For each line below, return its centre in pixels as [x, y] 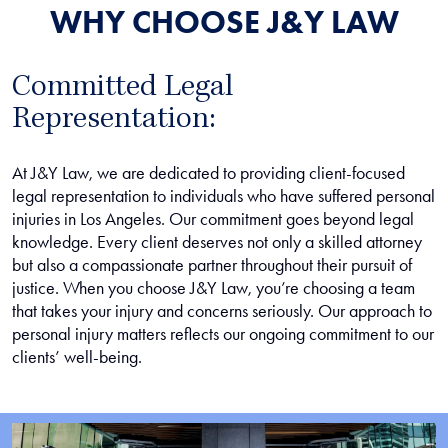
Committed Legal [122, 89]
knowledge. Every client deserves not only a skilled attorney [217, 242]
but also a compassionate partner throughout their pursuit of [212, 265]
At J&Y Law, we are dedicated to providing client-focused [208, 173]
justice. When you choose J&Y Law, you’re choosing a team [213, 288]
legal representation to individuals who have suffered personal [223, 196]
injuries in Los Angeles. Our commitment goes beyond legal [213, 219]
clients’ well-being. [77, 357]
